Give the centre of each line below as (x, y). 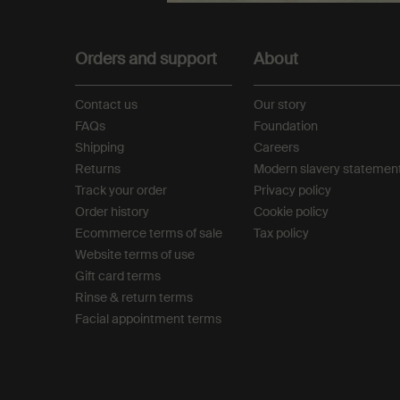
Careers (276, 147)
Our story (280, 104)
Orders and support (146, 59)
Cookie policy (291, 212)
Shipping (100, 147)
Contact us (106, 104)
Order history (112, 212)
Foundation (286, 126)
